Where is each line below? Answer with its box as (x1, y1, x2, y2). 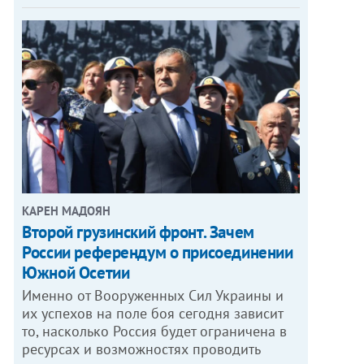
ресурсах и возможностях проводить (22, 340, 262, 359)
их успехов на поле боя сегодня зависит (22, 304, 284, 323)
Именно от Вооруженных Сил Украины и (22, 286, 284, 305)
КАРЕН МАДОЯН (22, 203, 111, 219)
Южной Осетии (22, 262, 130, 284)
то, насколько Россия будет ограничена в (22, 322, 288, 341)
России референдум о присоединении (22, 241, 293, 264)
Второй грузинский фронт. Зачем (22, 221, 254, 244)
